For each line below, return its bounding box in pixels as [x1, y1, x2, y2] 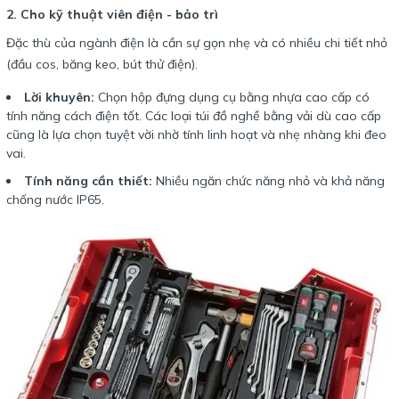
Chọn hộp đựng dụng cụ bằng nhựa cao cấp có [94, 88, 370, 105]
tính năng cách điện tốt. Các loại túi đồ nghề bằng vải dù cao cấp [6, 107, 381, 124]
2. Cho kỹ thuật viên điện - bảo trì [6, 5, 218, 22]
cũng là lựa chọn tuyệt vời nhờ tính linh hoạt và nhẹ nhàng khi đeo [6, 126, 387, 142]
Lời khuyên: [24, 88, 94, 105]
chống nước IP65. [6, 191, 104, 208]
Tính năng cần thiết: [24, 172, 152, 189]
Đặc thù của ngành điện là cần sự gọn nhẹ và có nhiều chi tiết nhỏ [6, 34, 387, 51]
